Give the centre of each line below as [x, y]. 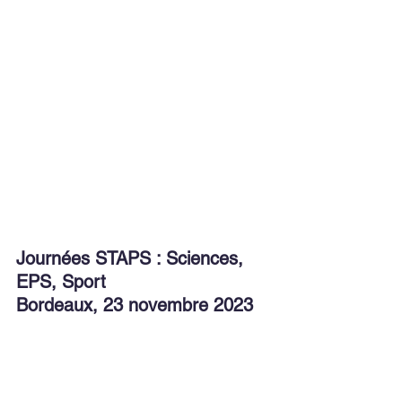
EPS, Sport [61, 281]
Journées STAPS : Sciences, [132, 258]
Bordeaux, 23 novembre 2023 [135, 305]
